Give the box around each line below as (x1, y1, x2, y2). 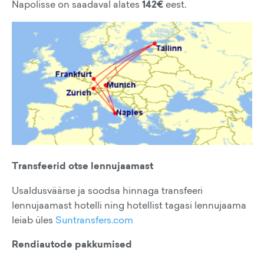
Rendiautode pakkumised (12, 237, 132, 252)
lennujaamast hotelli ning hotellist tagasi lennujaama (12, 199, 246, 212)
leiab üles (12, 213, 55, 227)
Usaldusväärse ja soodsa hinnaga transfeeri (12, 184, 203, 197)
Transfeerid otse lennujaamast (12, 159, 153, 173)
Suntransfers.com (55, 213, 133, 227)
